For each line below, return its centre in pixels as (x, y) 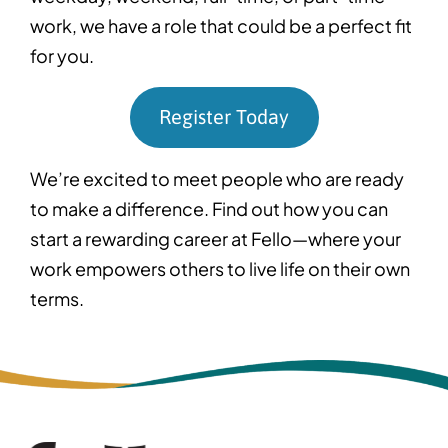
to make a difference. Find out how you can (209, 208)
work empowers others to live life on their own (220, 268)
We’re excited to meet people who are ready (217, 178)
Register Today (224, 117)
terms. (58, 298)
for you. (63, 56)
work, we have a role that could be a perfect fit (221, 26)
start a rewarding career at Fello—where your (215, 238)
